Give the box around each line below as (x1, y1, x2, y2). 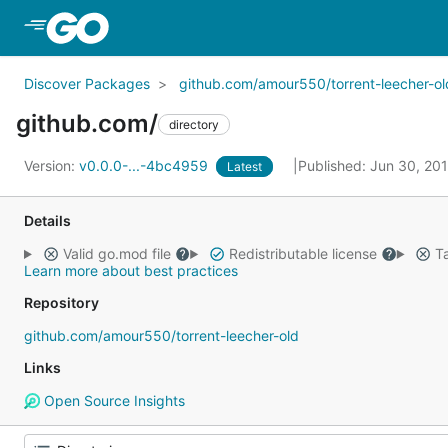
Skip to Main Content (112, 17, 274, 37)
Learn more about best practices (24, 262, 238, 279)
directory (169, 116, 219, 132)
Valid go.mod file (58, 245, 175, 262)
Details (24, 212, 71, 229)
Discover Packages (24, 75, 150, 92)
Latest (227, 159, 262, 174)
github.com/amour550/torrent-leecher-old (24, 327, 299, 344)
